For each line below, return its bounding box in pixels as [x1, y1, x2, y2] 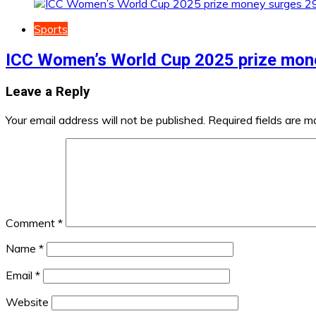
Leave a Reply [6, 83, 90, 99]
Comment [6, 215, 58, 230]
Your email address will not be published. [6, 112, 205, 127]
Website [6, 294, 49, 309]
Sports [34, 22, 68, 37]
